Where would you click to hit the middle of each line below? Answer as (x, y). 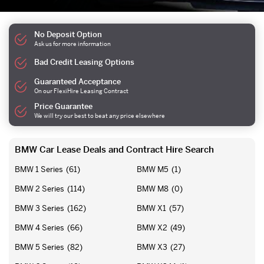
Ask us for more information (73, 44)
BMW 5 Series (39, 247)
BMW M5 (153, 169)
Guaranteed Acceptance (78, 82)
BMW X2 (152, 228)
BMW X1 (151, 208)
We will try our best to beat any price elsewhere (100, 116)
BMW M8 (153, 189)
